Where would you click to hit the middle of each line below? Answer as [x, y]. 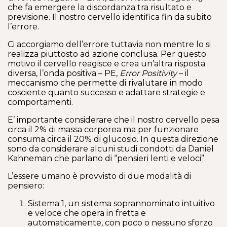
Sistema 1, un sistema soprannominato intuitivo [121, 203]
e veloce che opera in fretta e [87, 213]
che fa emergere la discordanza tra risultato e [100, 7]
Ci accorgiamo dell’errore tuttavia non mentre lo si [109, 44]
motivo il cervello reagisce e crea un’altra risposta [106, 64]
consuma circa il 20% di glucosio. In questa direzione [113, 139]
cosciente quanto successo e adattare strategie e [106, 92]
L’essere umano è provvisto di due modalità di [99, 176]
